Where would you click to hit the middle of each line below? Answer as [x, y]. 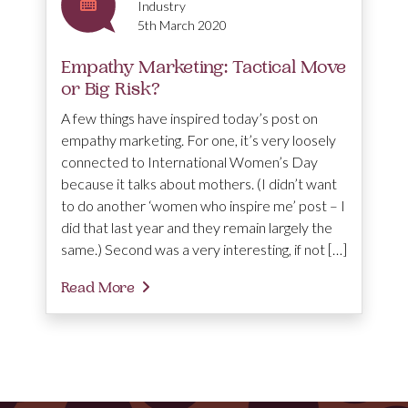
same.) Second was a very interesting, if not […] [204, 249]
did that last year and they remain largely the [197, 227]
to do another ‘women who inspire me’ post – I [203, 205]
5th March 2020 [182, 25]
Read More [98, 287]
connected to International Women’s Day [189, 161]
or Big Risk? [111, 88]
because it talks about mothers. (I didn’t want [199, 183]
